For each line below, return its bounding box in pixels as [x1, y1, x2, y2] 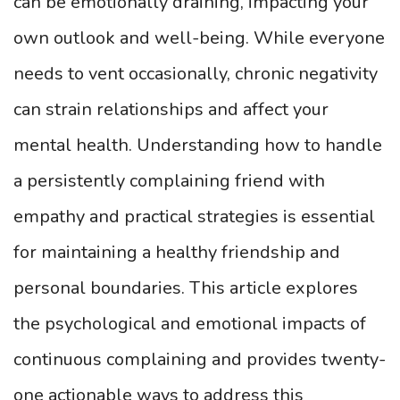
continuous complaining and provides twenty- [13, 347, 386, 371]
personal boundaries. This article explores [13, 276, 358, 300]
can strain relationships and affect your [13, 97, 329, 121]
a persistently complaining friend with [13, 169, 325, 193]
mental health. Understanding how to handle [13, 133, 382, 157]
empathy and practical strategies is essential [13, 204, 375, 229]
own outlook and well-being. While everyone [13, 26, 385, 50]
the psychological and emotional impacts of [13, 312, 366, 336]
